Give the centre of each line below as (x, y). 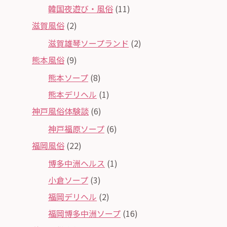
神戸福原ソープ (76, 128)
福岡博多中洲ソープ (84, 213)
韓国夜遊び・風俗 (81, 8)
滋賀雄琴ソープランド (88, 43)
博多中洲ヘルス (77, 163)
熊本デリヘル (72, 94)
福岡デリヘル (72, 196)
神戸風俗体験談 (60, 111)
